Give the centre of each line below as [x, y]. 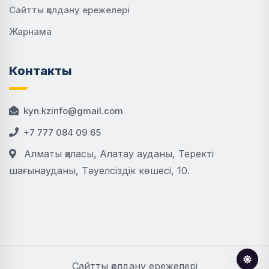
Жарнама [30, 31]
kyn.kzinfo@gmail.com [73, 110]
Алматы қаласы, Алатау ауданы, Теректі [117, 153]
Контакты [41, 71]
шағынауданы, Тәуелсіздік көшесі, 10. [99, 170]
